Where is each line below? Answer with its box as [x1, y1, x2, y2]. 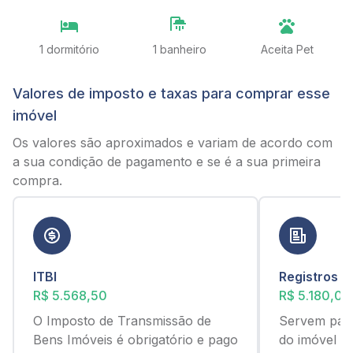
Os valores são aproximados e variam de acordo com [13, 135, 333, 150]
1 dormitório [39, 43, 100, 56]
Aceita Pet [260, 43, 314, 56]
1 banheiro [153, 43, 207, 56]
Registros [279, 269, 338, 284]
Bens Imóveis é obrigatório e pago [33, 332, 238, 347]
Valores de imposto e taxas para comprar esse [13, 85, 330, 102]
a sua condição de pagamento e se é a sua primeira [13, 154, 321, 169]
